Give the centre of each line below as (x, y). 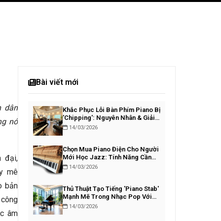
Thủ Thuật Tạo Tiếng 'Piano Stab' (111, 189)
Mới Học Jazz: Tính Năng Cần (107, 157)
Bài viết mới (57, 82)
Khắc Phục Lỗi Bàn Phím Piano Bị (111, 110)
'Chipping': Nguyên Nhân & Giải (109, 118)
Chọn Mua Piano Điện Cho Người (111, 149)
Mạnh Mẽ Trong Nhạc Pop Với (107, 197)
